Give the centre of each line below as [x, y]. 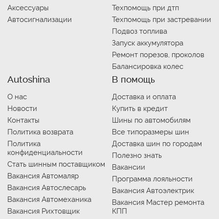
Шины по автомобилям [151, 120]
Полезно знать [137, 155]
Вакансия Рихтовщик [44, 211]
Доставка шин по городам [157, 144]
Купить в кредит [140, 109]
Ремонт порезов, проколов [158, 55]
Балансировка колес [148, 66]
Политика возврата [40, 132]
